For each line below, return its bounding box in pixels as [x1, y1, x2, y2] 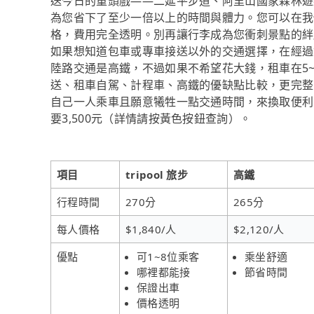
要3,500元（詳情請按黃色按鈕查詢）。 [50, 110, 252, 126]
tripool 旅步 [125, 167, 188, 182]
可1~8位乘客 [137, 249, 200, 264]
